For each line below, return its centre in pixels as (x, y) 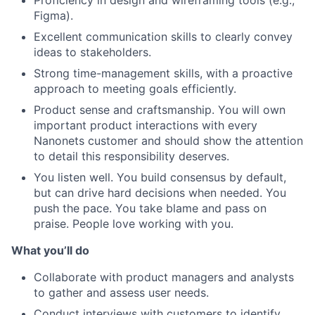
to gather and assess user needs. (121, 292)
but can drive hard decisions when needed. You (160, 192)
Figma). (53, 15)
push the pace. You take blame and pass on (150, 208)
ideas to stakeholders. (92, 52)
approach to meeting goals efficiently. (135, 88)
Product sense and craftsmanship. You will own (160, 109)
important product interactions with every (146, 125)
